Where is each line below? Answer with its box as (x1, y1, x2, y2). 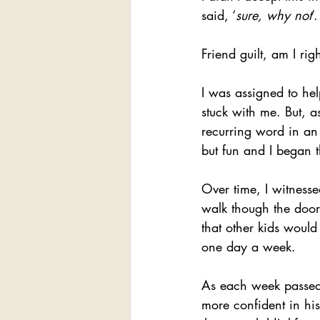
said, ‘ (201, 6, 236, 24)
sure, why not (236, 6, 311, 24)
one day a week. (201, 238, 296, 255)
